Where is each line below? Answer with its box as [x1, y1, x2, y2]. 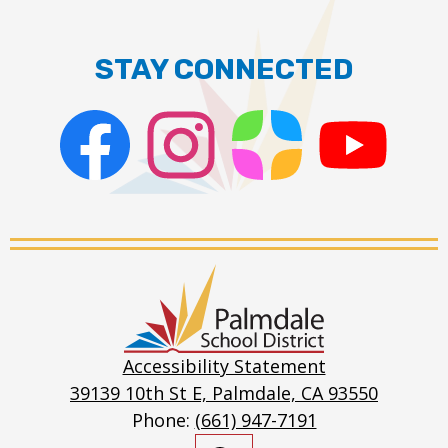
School [222, 295, 296, 329]
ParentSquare [223, 186, 327, 209]
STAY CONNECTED [94, 51, 354, 86]
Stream [309, 230, 363, 253]
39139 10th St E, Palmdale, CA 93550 [70, 381, 378, 405]
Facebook [51, 186, 123, 209]
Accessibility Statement [122, 354, 326, 378]
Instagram [137, 186, 215, 209]
